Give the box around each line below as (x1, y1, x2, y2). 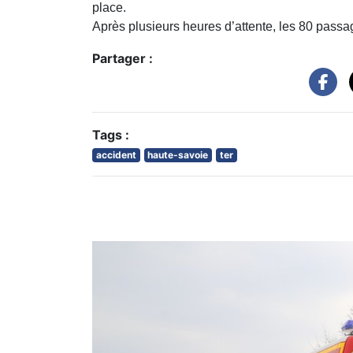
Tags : (92, 126, 129, 143)
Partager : (92, 50, 153, 66)
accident (95, 148, 136, 161)
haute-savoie (147, 148, 209, 161)
